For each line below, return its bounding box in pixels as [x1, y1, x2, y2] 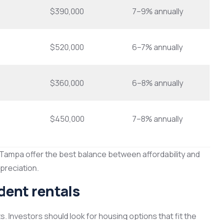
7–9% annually [132, 6, 183, 17]
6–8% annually [132, 78, 183, 89]
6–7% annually [132, 42, 183, 53]
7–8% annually [132, 113, 183, 125]
